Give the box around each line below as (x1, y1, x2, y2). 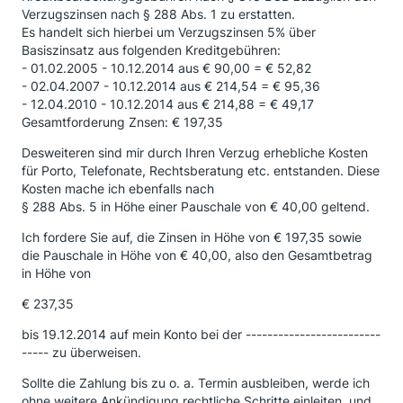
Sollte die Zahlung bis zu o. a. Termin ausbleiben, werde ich (22, 375, 370, 390)
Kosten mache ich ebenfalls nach (22, 181, 214, 196)
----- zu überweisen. (22, 345, 141, 360)
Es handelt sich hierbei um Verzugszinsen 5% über (22, 24, 316, 40)
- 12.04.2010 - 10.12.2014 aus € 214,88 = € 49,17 (22, 96, 314, 112)
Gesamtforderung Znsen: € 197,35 (22, 114, 223, 130)
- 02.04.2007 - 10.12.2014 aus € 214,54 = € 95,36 (22, 78, 320, 94)
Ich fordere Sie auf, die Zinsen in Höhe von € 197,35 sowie (22, 229, 362, 245)
